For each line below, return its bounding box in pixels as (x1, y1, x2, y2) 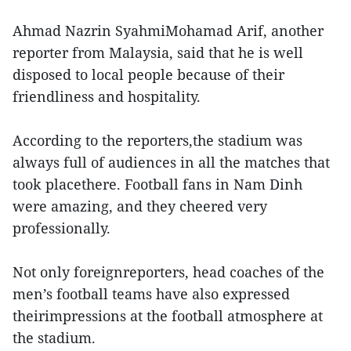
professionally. (13, 218, 110, 237)
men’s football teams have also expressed (13, 284, 290, 303)
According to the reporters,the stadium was (13, 130, 302, 150)
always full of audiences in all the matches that (13, 152, 330, 172)
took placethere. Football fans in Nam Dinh (13, 174, 302, 194)
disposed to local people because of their (13, 64, 284, 84)
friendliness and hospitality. (13, 86, 201, 106)
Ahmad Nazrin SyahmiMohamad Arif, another (13, 20, 324, 40)
